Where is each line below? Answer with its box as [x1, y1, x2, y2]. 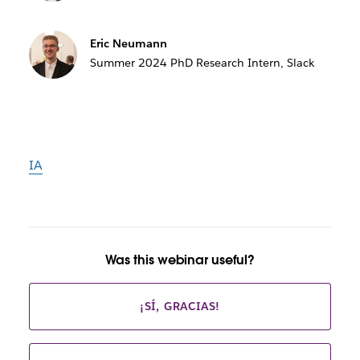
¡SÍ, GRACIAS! [139, 299, 221, 314]
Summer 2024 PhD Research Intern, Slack [89, 55, 314, 70]
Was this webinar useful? [105, 252, 255, 269]
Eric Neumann [89, 36, 167, 51]
